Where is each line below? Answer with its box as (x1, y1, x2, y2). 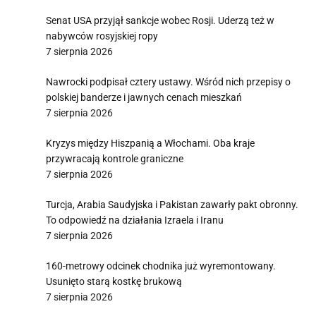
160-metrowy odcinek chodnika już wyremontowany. (46, 260, 276, 272)
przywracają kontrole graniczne (46, 153, 183, 164)
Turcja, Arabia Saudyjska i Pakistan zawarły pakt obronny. (46, 199, 298, 210)
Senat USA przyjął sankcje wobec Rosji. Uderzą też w (46, 15, 274, 26)
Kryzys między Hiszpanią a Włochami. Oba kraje (46, 138, 255, 149)
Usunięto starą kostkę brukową (46, 276, 182, 287)
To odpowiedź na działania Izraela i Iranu (46, 214, 224, 226)
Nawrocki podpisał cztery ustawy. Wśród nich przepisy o (46, 76, 291, 87)
